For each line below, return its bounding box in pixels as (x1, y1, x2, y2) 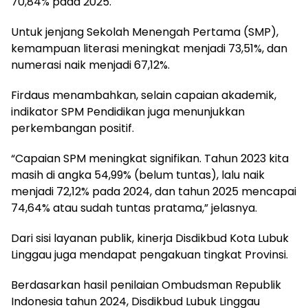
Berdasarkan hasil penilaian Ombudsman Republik (11, 277, 281, 294)
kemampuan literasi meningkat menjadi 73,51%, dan (11, 41, 287, 57)
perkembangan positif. (11, 120, 134, 137)
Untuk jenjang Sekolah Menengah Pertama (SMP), (11, 24, 278, 41)
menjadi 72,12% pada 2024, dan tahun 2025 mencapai (11, 184, 296, 200)
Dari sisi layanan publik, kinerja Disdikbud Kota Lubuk (11, 230, 289, 247)
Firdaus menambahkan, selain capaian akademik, (11, 87, 276, 104)
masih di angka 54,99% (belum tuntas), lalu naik (11, 167, 265, 184)
